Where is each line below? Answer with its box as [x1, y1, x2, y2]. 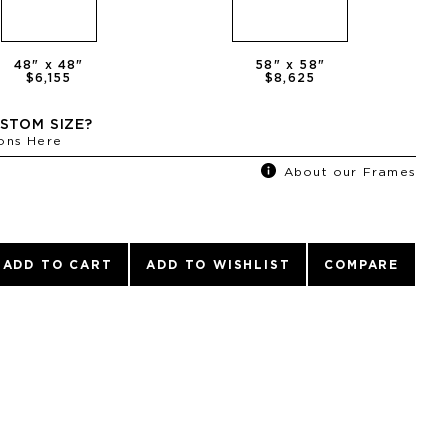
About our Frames [283, 165, 416, 178]
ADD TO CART [2, 258, 113, 272]
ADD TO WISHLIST [146, 258, 291, 272]
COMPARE [324, 258, 399, 272]
